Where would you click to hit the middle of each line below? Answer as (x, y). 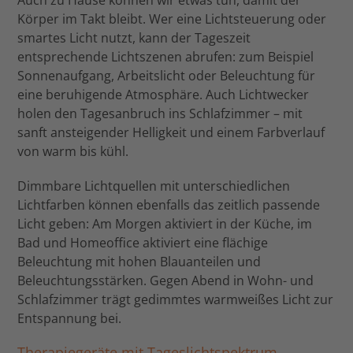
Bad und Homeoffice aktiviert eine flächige (143, 242)
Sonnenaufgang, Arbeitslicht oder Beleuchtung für (167, 75)
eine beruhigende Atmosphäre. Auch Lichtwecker (163, 94)
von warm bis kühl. (73, 151)
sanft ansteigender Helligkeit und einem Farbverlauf (171, 132)
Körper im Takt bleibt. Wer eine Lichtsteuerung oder (172, 19)
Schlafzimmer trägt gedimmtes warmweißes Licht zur (176, 299)
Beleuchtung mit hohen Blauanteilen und (139, 261)
